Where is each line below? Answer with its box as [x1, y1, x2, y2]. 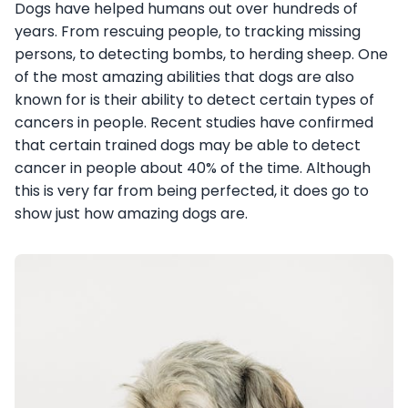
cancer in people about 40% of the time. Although [15, 157, 371, 178]
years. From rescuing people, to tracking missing [15, 20, 361, 42]
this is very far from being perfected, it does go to [15, 179, 369, 201]
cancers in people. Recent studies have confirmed [15, 111, 373, 133]
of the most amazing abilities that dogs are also [15, 66, 354, 87]
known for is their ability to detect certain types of [15, 88, 374, 110]
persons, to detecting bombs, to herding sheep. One [15, 43, 388, 65]
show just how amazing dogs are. [15, 202, 248, 224]
